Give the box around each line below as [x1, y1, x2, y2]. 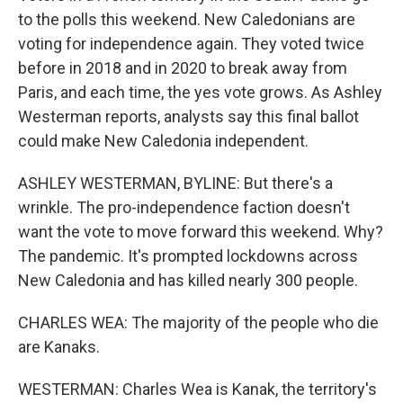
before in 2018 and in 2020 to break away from [18, 58, 347, 77]
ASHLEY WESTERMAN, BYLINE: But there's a [18, 174, 333, 193]
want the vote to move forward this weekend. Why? [18, 222, 383, 241]
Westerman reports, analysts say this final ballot [18, 107, 359, 126]
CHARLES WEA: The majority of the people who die [18, 313, 379, 332]
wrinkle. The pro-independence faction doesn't [18, 198, 350, 217]
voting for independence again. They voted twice [18, 34, 364, 53]
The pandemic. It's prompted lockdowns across [18, 246, 358, 265]
